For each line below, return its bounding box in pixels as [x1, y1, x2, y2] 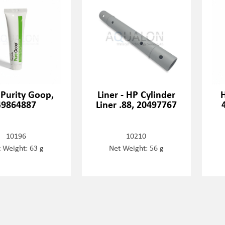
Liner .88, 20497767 [95, 97, 177, 111]
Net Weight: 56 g [108, 142, 164, 153]
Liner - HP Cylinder [97, 87, 175, 101]
